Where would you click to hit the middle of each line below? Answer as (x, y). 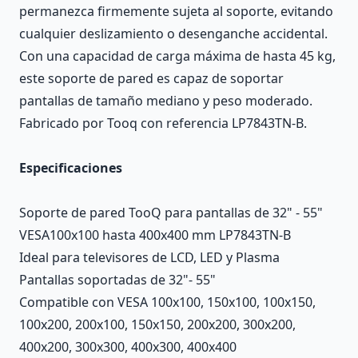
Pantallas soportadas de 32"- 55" (117, 280)
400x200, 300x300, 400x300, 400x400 (128, 347)
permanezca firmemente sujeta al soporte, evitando (176, 11)
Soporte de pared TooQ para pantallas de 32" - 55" (171, 213)
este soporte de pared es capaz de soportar (151, 78)
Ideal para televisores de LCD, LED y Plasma (149, 257)
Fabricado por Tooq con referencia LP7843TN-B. (163, 123)
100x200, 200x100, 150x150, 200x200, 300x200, (157, 324)
